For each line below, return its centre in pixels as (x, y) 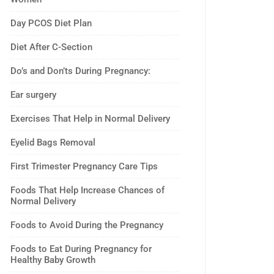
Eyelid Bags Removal (53, 143)
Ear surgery (33, 95)
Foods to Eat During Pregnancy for (81, 249)
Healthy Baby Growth (53, 260)
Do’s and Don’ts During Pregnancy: (80, 71)
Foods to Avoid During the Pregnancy (87, 225)
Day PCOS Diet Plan (51, 23)
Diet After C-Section (51, 47)
